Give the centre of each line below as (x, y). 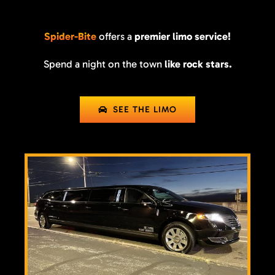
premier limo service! (183, 37)
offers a (115, 37)
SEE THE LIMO (145, 110)
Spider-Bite (70, 37)
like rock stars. (198, 64)
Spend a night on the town (104, 64)
